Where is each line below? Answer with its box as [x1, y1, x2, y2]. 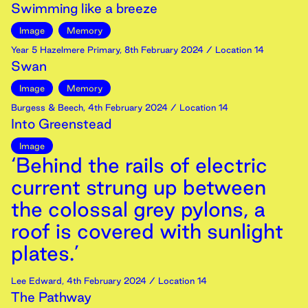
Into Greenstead [11, 116, 111, 131]
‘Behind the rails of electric [11, 153, 267, 177]
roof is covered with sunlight [11, 219, 283, 243]
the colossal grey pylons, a [11, 197, 265, 221]
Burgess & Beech [11, 102, 83, 112]
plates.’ [11, 241, 79, 265]
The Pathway [11, 289, 91, 305]
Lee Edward [11, 276, 62, 285]
